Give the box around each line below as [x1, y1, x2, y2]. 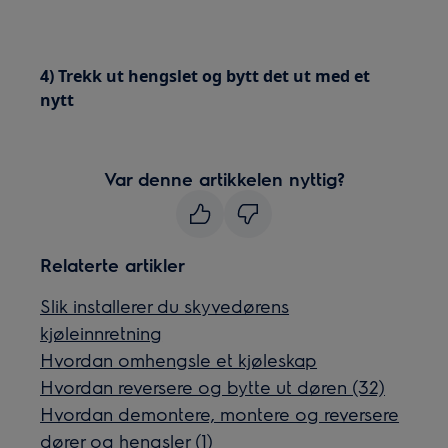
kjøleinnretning [40, 321, 163, 344]
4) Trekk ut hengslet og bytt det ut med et [40, 65, 371, 87]
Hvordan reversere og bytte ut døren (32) [40, 375, 386, 398]
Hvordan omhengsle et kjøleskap [40, 348, 318, 371]
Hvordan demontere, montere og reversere [40, 402, 400, 425]
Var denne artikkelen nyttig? [103, 167, 345, 190]
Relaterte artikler [40, 253, 186, 276]
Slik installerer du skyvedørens [40, 294, 290, 317]
